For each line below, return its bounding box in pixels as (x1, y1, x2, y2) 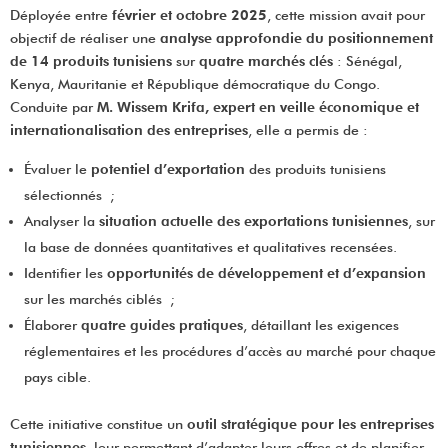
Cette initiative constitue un (10, 416, 187, 432)
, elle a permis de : (248, 122, 368, 138)
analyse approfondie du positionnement (160, 30, 433, 46)
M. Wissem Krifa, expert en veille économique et (97, 99, 419, 115)
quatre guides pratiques (81, 317, 243, 333)
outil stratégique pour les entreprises (187, 416, 434, 432)
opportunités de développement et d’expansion (107, 265, 426, 281)
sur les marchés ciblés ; (24, 291, 175, 307)
